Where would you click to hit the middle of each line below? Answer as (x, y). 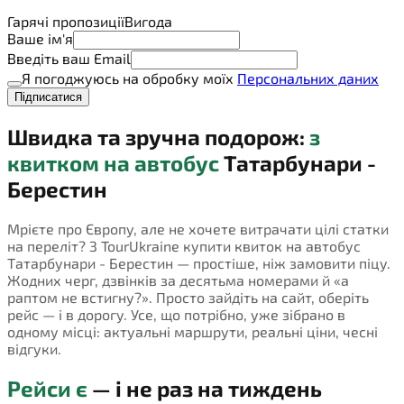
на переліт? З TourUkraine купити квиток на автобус (184, 246)
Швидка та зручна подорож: (158, 137)
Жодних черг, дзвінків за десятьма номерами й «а (178, 280)
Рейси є (47, 389)
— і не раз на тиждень (205, 389)
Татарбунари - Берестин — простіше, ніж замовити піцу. (199, 263)
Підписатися (48, 96)
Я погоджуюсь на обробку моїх (129, 78)
